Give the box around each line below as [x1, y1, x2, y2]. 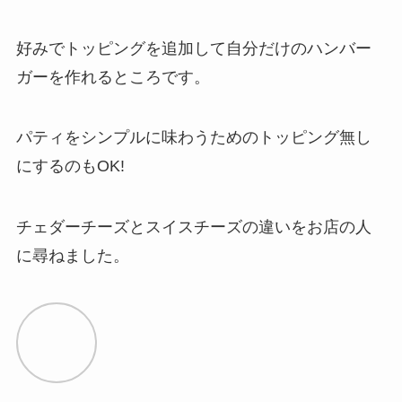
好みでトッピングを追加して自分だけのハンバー [15, 39, 371, 57]
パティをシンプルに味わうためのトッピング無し [15, 128, 371, 147]
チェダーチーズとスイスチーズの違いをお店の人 [15, 218, 371, 237]
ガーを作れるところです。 [15, 67, 210, 86]
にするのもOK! [15, 157, 125, 176]
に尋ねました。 [15, 247, 129, 266]
